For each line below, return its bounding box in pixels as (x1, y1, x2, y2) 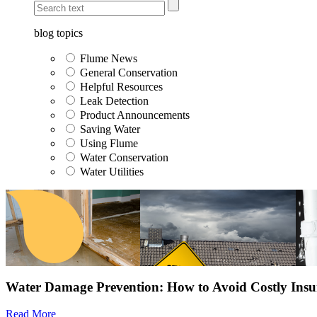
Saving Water (80, 122, 140, 135)
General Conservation (80, 66, 178, 79)
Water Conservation (80, 151, 168, 163)
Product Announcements (80, 108, 190, 121)
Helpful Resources (80, 80, 163, 93)
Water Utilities (80, 165, 144, 178)
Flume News (80, 52, 137, 64)
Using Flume (80, 137, 138, 149)
